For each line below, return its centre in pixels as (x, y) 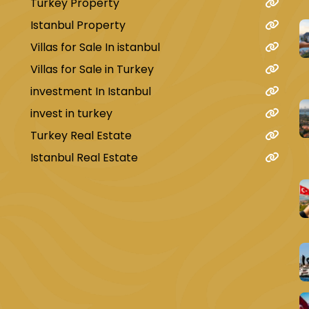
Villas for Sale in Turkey (92, 69)
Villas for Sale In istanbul (95, 47)
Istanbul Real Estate (86, 157)
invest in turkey (73, 113)
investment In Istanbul (91, 91)
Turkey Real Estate (81, 135)
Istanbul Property (78, 25)
